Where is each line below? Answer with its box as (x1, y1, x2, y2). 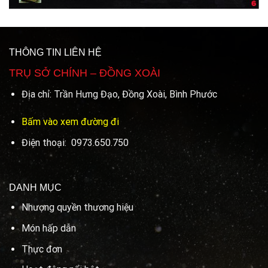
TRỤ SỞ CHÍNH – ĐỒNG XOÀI (9, 67, 160, 80)
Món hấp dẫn (21, 222, 76, 234)
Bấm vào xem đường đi (21, 115, 119, 127)
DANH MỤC (9, 182, 62, 193)
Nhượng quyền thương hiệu (21, 202, 133, 214)
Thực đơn (21, 243, 62, 255)
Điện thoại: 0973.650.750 (21, 136, 129, 148)
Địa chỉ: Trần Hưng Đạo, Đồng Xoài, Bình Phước (21, 89, 217, 100)
